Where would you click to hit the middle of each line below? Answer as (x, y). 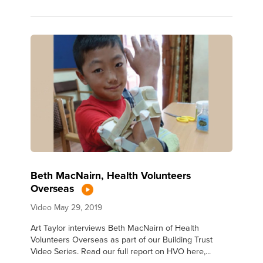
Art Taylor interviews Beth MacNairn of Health (115, 227)
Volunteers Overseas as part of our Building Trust (122, 239)
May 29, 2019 (78, 207)
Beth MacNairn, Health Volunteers (111, 176)
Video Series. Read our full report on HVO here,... (121, 251)
